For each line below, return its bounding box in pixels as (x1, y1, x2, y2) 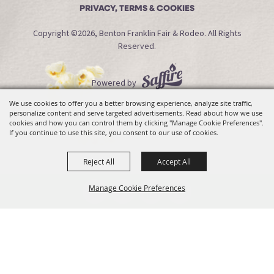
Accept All (157, 157, 191, 166)
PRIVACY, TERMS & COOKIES (80, 4, 194, 14)
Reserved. (118, 40, 156, 53)
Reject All (83, 157, 114, 166)
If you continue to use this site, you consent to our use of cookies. (9, 128, 218, 137)
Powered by (92, 77, 142, 90)
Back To (13, 232, 56, 246)
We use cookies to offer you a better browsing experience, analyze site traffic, (9, 98, 253, 108)
